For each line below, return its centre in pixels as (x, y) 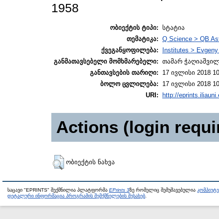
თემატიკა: (142, 39)
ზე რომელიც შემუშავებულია (163, 190)
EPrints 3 (119, 190)
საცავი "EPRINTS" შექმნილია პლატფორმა (58, 190)
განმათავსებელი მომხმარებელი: (106, 61)
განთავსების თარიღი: (124, 72)
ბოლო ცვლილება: (129, 84)
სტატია (174, 27)
